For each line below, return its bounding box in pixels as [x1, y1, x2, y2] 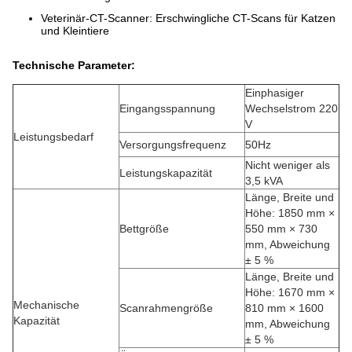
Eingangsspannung [119, 102, 215, 115]
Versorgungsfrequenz [119, 138, 226, 151]
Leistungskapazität [119, 167, 212, 179]
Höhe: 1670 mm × [245, 286, 335, 299]
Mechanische [13, 299, 79, 311]
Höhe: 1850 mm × [245, 207, 335, 219]
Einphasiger [245, 86, 304, 99]
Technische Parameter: [13, 59, 135, 71]
